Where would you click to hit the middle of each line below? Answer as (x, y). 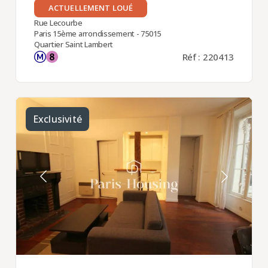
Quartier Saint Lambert (74, 44)
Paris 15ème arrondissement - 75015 (98, 33)
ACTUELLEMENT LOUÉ (91, 7)
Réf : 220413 (208, 57)
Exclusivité (57, 119)
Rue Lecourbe (58, 22)
